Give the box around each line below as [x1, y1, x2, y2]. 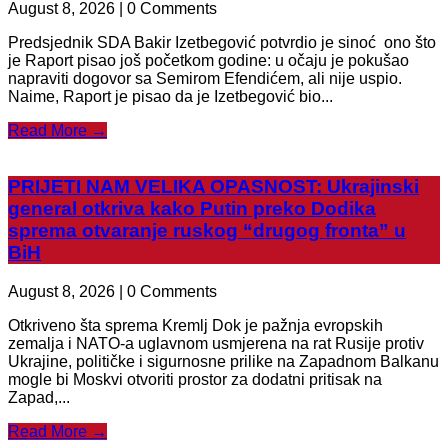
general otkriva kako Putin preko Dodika [8, 198, 376, 220]
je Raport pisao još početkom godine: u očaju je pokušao [8, 51, 409, 69]
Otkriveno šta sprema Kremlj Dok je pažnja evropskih [8, 317, 383, 335]
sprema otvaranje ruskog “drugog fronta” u [8, 220, 406, 242]
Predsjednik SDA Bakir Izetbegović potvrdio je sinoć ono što [8, 33, 436, 51]
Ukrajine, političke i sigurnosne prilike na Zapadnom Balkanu [8, 353, 439, 371]
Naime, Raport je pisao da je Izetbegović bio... [8, 87, 333, 105]
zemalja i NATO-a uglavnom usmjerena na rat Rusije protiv [8, 335, 424, 353]
